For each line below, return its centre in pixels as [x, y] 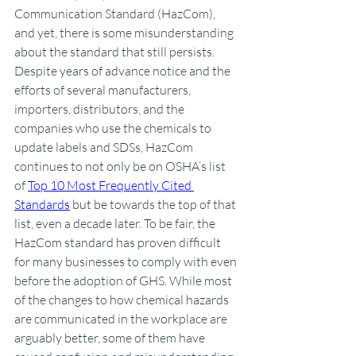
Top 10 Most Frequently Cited [111, 185]
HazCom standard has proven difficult [119, 242]
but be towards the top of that [154, 204]
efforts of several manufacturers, [104, 90]
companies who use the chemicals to [114, 128]
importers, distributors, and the [101, 109]
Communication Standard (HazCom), [116, 14]
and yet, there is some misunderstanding [125, 33]
